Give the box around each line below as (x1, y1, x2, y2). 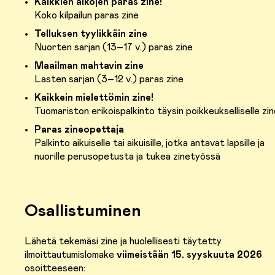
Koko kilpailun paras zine (34, 10, 139, 21)
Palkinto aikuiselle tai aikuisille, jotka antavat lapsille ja (34, 138, 265, 149)
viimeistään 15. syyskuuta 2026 (117, 250, 262, 260)
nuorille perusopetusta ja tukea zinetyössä (34, 152, 220, 162)
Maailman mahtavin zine (34, 61, 144, 71)
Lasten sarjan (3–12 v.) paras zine (34, 74, 184, 85)
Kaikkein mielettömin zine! (34, 93, 153, 103)
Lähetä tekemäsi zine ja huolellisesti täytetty (25, 236, 222, 247)
